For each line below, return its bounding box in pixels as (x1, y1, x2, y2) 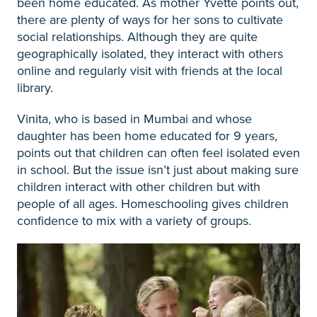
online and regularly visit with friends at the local (17, 62, 282, 79)
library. (17, 79, 53, 96)
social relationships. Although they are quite (17, 28, 258, 45)
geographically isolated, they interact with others (17, 45, 283, 62)
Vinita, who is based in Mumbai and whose (17, 110, 252, 127)
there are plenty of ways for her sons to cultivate (17, 11, 283, 28)
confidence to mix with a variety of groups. (17, 212, 251, 229)
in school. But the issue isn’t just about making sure (17, 161, 299, 178)
